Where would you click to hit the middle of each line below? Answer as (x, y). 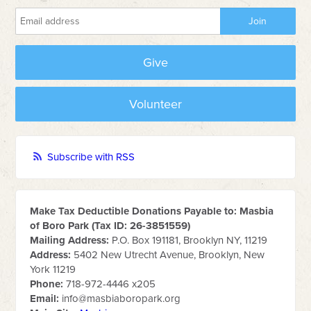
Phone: (47, 284)
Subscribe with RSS (91, 157)
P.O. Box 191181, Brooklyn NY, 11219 (188, 240)
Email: (45, 299)
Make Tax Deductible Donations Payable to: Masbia (152, 211)
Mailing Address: (70, 240)
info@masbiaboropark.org (121, 299)
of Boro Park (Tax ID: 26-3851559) (110, 226)
